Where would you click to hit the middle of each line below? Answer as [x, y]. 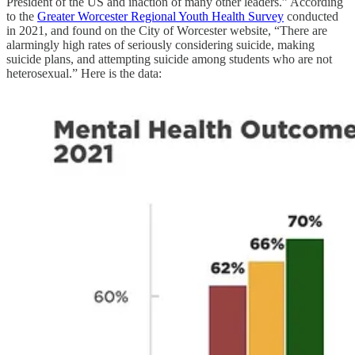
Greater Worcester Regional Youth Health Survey [160, 16]
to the [22, 16]
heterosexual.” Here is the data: [84, 73]
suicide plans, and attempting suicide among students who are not [169, 59]
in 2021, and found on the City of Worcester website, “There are [167, 30]
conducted [311, 16]
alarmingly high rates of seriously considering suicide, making [160, 44]
